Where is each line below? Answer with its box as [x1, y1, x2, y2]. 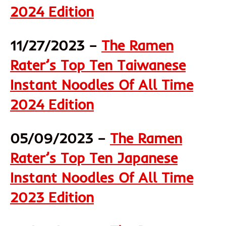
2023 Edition [10, 188, 94, 206]
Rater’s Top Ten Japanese [10, 148, 178, 166]
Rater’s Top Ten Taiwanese [10, 55, 186, 74]
